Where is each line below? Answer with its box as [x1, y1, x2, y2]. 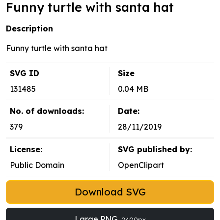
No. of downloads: [10, 106, 84, 116]
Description [6, 24, 53, 34]
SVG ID [10, 68, 39, 79]
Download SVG [74, 186, 146, 198]
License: [10, 144, 42, 155]
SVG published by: [118, 144, 192, 155]
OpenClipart [118, 160, 164, 170]
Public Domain [10, 160, 64, 170]
